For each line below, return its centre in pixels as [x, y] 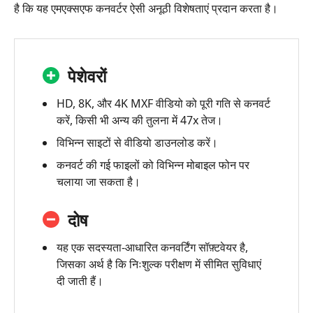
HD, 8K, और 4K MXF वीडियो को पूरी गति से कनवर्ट [163, 103]
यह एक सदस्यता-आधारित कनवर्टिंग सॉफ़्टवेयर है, [152, 247]
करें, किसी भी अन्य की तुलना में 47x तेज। [140, 120]
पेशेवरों [87, 75]
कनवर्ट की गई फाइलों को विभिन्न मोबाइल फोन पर [153, 165]
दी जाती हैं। [80, 281]
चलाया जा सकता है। [99, 181]
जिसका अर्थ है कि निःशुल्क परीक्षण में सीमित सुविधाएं [159, 264]
